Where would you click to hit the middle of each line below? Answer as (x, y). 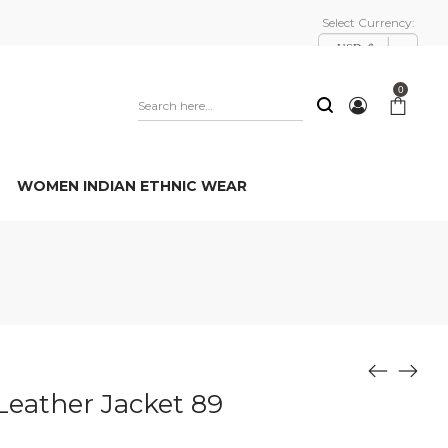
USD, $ (355, 49)
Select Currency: (368, 22)
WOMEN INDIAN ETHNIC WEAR (132, 186)
